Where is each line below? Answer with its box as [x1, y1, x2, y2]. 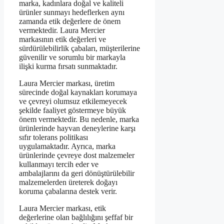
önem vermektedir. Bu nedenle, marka [19, 115, 139, 124]
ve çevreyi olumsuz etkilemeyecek [19, 97, 127, 106]
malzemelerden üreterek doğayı [19, 178, 117, 187]
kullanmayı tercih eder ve [19, 160, 98, 169]
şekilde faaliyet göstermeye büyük [19, 106, 126, 115]
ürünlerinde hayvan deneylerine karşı [19, 124, 135, 133]
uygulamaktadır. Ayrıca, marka [19, 142, 115, 151]
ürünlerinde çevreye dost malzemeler [19, 151, 134, 160]
